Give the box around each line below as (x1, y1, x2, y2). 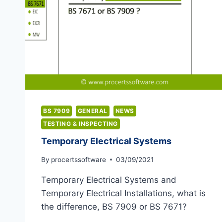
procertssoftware (51, 155, 107, 164)
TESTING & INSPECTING (43, 120, 118, 128)
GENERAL (77, 107, 108, 115)
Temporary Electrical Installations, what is (41, 188, 206, 198)
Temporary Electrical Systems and (41, 174, 176, 185)
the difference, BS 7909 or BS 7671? (41, 201, 187, 212)
